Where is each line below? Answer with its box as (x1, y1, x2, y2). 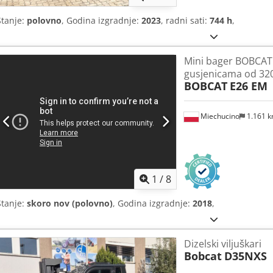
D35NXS (224, 248, 267, 263)
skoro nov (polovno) (27, 197, 113, 209)
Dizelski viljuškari (183, 236, 261, 250)
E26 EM (229, 78, 268, 93)
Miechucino (198, 111, 239, 122)
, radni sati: (161, 14, 210, 26)
